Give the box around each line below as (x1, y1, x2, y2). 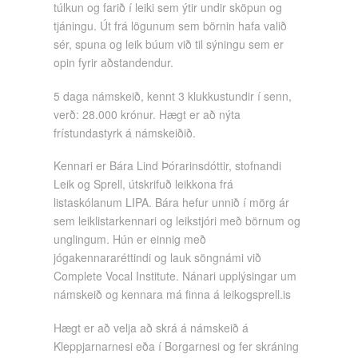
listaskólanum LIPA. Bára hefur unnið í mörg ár (54, 194, 290, 211)
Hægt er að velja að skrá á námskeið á (54, 319, 249, 336)
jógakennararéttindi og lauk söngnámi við (54, 249, 262, 266)
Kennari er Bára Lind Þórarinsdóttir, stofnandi (54, 157, 282, 174)
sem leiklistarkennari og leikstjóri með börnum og (54, 213, 301, 229)
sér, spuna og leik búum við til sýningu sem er (54, 36, 284, 53)
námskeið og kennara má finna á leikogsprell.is (54, 286, 292, 303)
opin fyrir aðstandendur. (54, 54, 174, 71)
